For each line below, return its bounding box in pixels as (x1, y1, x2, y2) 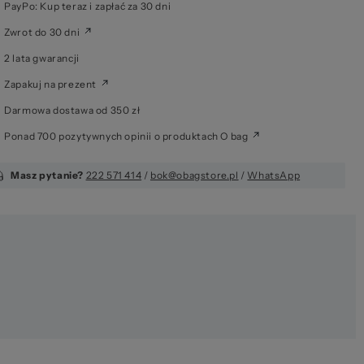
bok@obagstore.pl (149, 169, 239, 182)
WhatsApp (247, 169, 301, 182)
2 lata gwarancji (4, 52, 80, 65)
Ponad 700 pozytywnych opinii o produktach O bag (4, 130, 249, 143)
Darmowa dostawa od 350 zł (4, 104, 141, 117)
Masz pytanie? (11, 169, 84, 182)
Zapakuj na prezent (4, 78, 97, 91)
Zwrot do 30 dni (4, 26, 80, 39)
